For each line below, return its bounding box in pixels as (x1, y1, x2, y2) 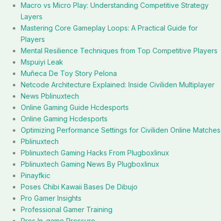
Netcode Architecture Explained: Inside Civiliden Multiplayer (21, 80, 215, 89)
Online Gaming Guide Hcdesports (21, 103, 129, 111)
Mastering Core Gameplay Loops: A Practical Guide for (21, 24, 198, 32)
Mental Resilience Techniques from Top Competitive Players (21, 46, 218, 55)
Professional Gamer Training (21, 205, 112, 214)
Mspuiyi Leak (21, 58, 63, 66)
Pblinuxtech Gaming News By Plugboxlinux (21, 160, 159, 168)
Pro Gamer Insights (21, 194, 81, 202)
